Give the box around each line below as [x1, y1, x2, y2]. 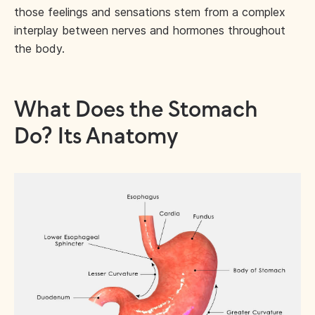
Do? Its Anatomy [14, 125, 179, 149]
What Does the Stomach [14, 98, 258, 122]
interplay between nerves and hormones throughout [14, 23, 285, 37]
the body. [14, 41, 65, 56]
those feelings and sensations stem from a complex [14, 5, 285, 19]
